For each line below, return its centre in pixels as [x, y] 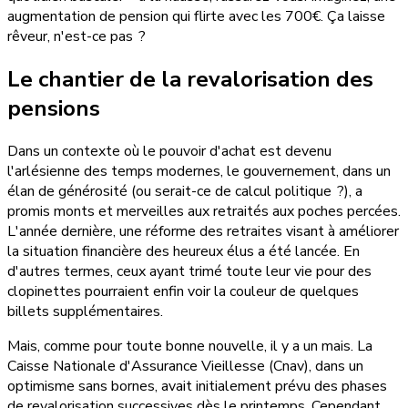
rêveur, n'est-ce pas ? [76, 36]
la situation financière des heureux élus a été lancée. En [184, 251]
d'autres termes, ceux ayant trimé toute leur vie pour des [189, 271]
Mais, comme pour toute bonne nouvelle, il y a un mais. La [190, 346]
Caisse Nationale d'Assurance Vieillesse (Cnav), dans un [185, 366]
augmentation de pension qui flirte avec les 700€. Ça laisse [196, 16]
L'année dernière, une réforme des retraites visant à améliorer [203, 231]
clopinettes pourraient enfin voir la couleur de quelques [183, 291]
